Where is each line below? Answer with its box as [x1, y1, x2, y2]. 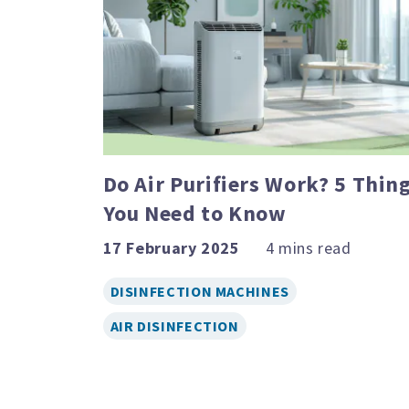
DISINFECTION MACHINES [110, 281, 289, 300]
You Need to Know [102, 198, 287, 227]
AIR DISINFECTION [110, 316, 239, 335]
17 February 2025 [102, 236, 240, 258]
